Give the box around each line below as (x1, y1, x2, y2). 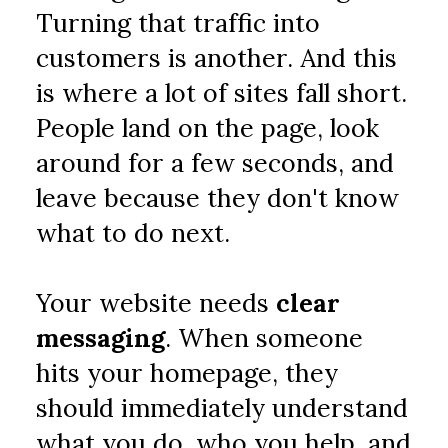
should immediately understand (36, 392, 409, 424)
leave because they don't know (36, 182, 400, 214)
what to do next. (36, 217, 231, 249)
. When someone (165, 322, 364, 354)
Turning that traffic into (36, 7, 321, 39)
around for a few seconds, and (36, 147, 395, 179)
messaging (36, 322, 166, 354)
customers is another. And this (36, 42, 398, 74)
